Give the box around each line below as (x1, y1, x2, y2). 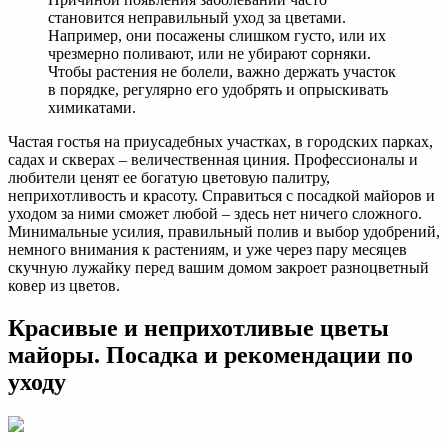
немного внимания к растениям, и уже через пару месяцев (8, 241, 407, 259)
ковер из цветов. (8, 277, 120, 295)
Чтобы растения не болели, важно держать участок (48, 63, 396, 81)
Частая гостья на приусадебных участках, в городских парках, (8, 133, 433, 151)
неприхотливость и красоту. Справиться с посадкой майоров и (8, 187, 435, 205)
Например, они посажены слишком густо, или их (48, 27, 386, 45)
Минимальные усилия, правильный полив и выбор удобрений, (8, 223, 440, 241)
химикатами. (48, 99, 136, 117)
